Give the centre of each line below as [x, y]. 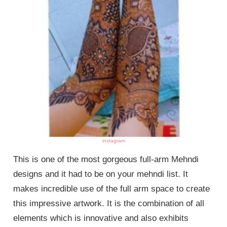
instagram [113, 140]
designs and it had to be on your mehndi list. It [101, 174]
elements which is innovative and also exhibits [101, 218]
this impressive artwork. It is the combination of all [109, 203]
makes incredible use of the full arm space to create [112, 188]
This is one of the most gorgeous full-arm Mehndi [106, 159]
